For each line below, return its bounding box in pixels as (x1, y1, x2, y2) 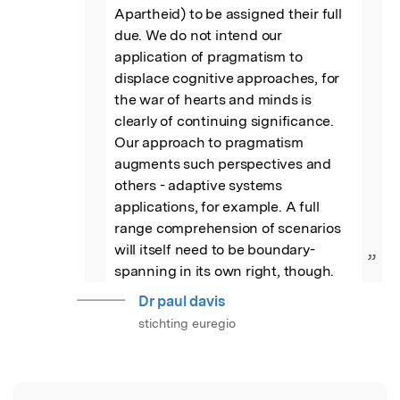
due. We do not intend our (114, 26, 283, 44)
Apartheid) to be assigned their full (114, 4, 342, 22)
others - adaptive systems (114, 176, 283, 194)
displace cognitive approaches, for (114, 69, 340, 87)
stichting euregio (138, 315, 236, 330)
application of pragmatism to (114, 47, 303, 65)
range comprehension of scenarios (114, 219, 341, 237)
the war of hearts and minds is (114, 90, 312, 108)
